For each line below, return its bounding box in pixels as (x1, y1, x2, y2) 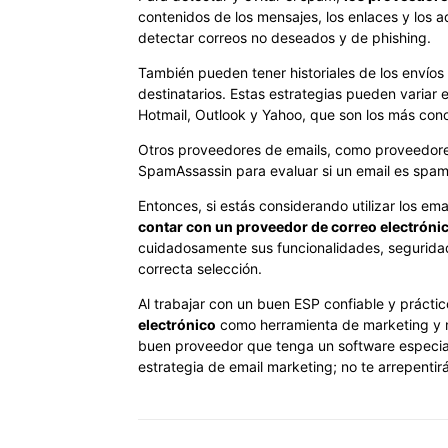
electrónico (138, 315, 216, 333)
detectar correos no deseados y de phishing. (138, 28, 435, 46)
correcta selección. (138, 259, 262, 277)
